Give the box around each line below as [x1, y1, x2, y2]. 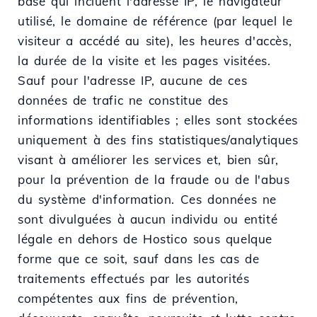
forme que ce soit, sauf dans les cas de [18, 250, 260, 266]
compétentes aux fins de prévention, [18, 290, 239, 306]
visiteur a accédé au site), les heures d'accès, [18, 33, 292, 48]
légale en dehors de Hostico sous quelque [18, 231, 273, 246]
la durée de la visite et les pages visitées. [18, 52, 271, 68]
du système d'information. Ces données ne [18, 191, 277, 207]
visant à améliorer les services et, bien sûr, [18, 151, 279, 167]
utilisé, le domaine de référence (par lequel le [18, 13, 293, 28]
